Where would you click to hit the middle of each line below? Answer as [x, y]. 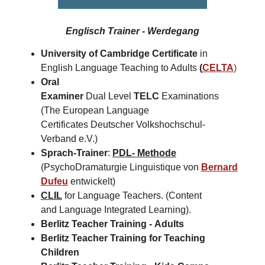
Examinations [190, 96]
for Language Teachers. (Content [132, 196]
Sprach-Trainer [74, 153]
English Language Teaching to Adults [120, 68]
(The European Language [95, 111]
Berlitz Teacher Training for [102, 238]
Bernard [219, 167]
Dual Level [108, 96]
